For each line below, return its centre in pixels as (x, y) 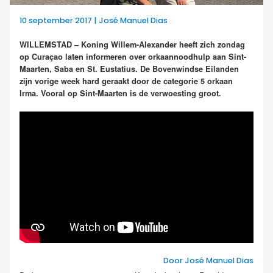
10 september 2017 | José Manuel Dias (94, 21)
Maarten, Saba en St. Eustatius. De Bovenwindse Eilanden (129, 69)
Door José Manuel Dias (208, 261)
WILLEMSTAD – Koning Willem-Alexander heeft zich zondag (132, 45)
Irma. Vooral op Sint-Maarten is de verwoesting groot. (120, 94)
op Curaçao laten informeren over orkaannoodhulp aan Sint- (133, 57)
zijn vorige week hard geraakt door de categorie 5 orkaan (126, 81)
